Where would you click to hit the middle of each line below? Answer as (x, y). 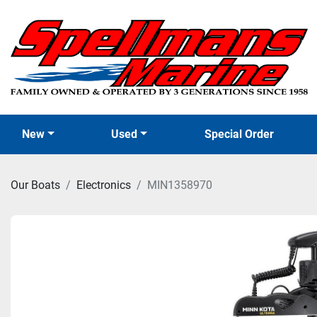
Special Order (242, 134)
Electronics (104, 185)
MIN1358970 (180, 185)
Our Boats (35, 185)
